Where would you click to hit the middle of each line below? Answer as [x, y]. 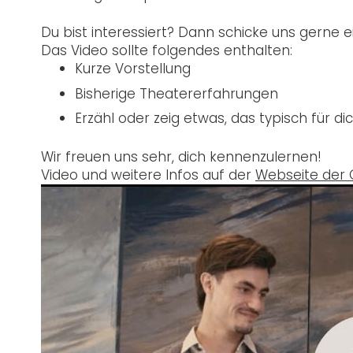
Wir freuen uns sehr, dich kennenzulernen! [181, 156]
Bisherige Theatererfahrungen [176, 93]
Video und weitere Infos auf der [148, 175]
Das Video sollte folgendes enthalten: [167, 51]
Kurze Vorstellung [132, 69]
